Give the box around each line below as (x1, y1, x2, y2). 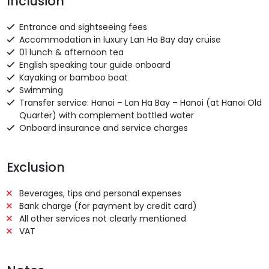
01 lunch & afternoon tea (19, 46, 124, 58)
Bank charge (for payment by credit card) (19, 199, 197, 212)
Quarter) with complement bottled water (19, 109, 194, 121)
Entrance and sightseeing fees (19, 20, 147, 33)
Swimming (19, 83, 63, 96)
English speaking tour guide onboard (19, 58, 171, 71)
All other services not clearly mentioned (19, 212, 186, 225)
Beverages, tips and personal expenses (19, 187, 181, 199)
